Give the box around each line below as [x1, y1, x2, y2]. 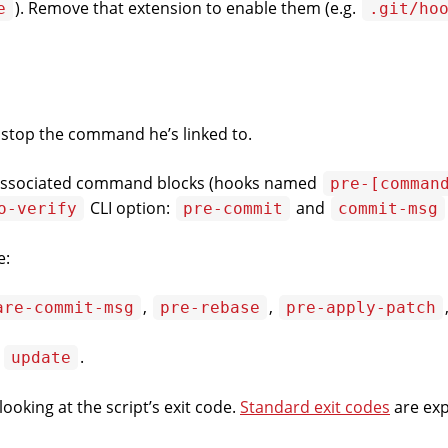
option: [112, 197, 174, 220]
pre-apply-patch [286, 298, 436, 317]
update [11, 348, 71, 367]
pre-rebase [160, 298, 260, 317]
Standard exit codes [240, 395, 390, 418]
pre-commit [183, 199, 283, 219]
